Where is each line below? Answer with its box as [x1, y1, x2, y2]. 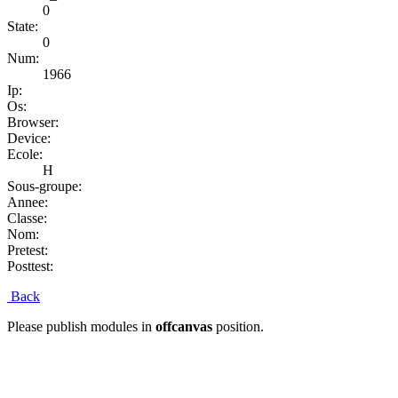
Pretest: [7, 243, 48, 259]
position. [212, 319, 264, 335]
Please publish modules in [7, 319, 155, 335]
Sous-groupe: [7, 179, 82, 195]
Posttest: [7, 259, 53, 275]
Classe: [7, 211, 47, 227]
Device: [7, 131, 51, 147]
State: [7, 19, 38, 35]
